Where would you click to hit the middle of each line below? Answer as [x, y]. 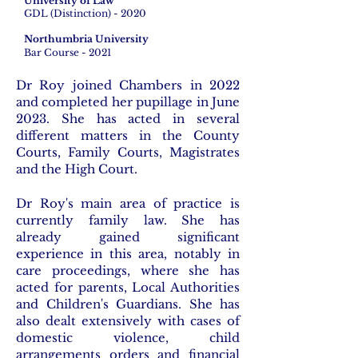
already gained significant [128, 237]
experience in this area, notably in [128, 254]
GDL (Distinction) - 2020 [85, 13]
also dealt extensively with [103, 321]
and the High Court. [77, 169]
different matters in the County [128, 135]
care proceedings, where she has [128, 270]
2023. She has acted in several [128, 119]
